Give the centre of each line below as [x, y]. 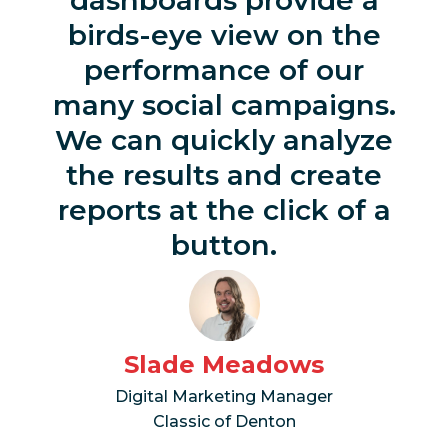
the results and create [224, 174]
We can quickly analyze [224, 139]
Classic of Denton [224, 421]
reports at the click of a [224, 209]
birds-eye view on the [224, 34]
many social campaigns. [224, 104]
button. [224, 244]
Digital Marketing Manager [224, 396]
